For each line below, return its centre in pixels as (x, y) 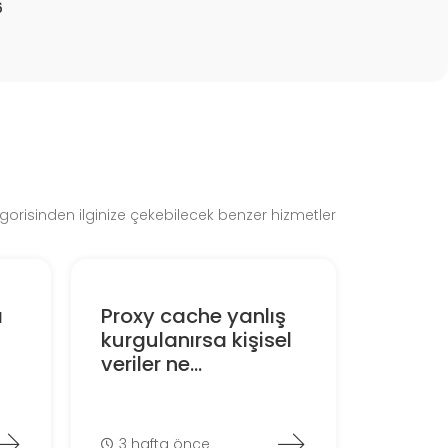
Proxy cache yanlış (193, 316)
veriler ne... (151, 364)
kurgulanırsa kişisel (196, 340)
